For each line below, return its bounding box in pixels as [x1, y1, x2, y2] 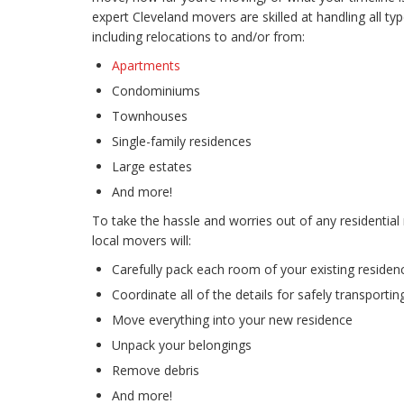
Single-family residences [112, 133, 252, 151]
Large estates [112, 158, 192, 176]
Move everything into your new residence [112, 311, 353, 329]
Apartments [112, 57, 180, 75]
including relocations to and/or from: [92, 28, 305, 46]
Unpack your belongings [112, 336, 252, 354]
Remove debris [112, 362, 199, 380]
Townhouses [112, 107, 188, 125]
